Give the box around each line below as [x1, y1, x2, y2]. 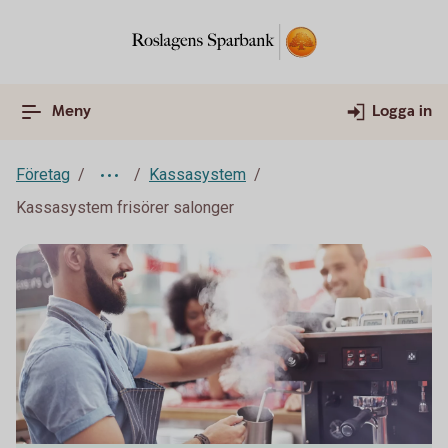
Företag [16, 165, 70, 184]
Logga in [372, 101, 432, 122]
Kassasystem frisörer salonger [16, 198, 234, 217]
